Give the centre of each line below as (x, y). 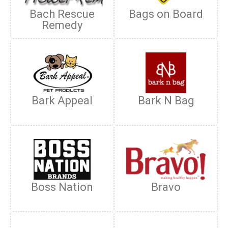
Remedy (62, 25)
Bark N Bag (166, 101)
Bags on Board (166, 14)
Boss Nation (62, 187)
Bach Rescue (62, 14)
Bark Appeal (62, 101)
